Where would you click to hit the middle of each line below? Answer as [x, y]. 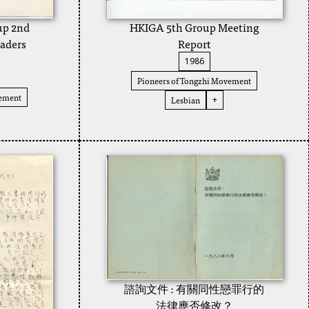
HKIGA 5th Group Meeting [194, 27]
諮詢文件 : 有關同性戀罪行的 [195, 288]
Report [194, 43]
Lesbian [186, 100]
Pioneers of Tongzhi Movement [195, 81]
